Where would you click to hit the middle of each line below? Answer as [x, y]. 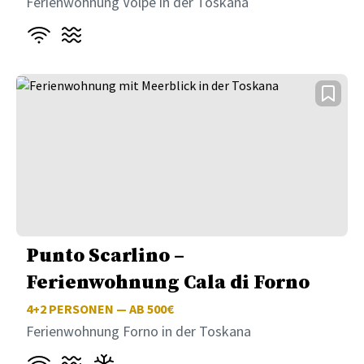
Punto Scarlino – [105, 256]
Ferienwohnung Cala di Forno [168, 283]
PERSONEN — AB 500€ [110, 309]
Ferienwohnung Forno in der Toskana [139, 331]
